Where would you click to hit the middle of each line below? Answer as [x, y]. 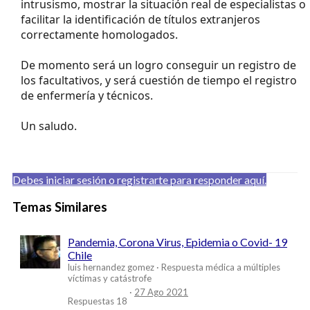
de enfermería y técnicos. [87, 95]
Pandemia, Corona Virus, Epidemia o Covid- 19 [177, 242]
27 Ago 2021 [161, 292]
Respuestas [91, 301]
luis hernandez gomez [111, 267]
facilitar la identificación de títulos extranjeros [140, 19]
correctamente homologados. [99, 34]
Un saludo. [49, 126]
